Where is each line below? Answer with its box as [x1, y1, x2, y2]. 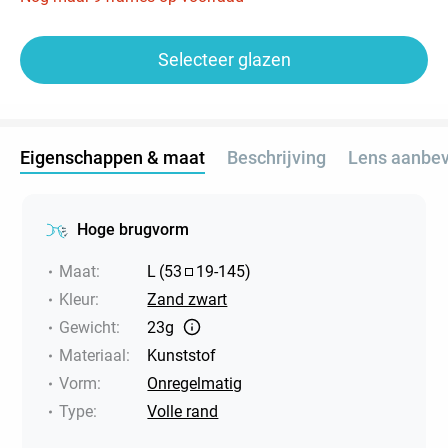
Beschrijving [227, 146, 326, 168]
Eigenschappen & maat [20, 146, 205, 168]
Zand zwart [147, 289, 228, 309]
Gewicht [59, 317, 117, 337]
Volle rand [147, 401, 219, 421]
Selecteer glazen [157, 48, 291, 70]
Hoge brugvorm [77, 219, 190, 239]
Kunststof [147, 345, 217, 365]
